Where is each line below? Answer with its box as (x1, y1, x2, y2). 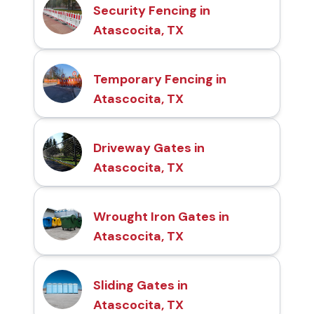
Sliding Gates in (93, 276, 188, 294)
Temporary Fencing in (93, 70, 226, 88)
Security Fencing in (93, 1, 210, 19)
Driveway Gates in (93, 139, 205, 156)
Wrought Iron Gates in (93, 207, 229, 225)
